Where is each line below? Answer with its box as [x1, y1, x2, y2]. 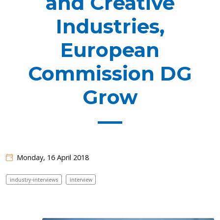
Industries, [55, 14, 165, 38]
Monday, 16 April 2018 [17, 153, 89, 162]
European [60, 38, 160, 62]
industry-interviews [9, 176, 58, 183]
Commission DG [28, 61, 192, 85]
